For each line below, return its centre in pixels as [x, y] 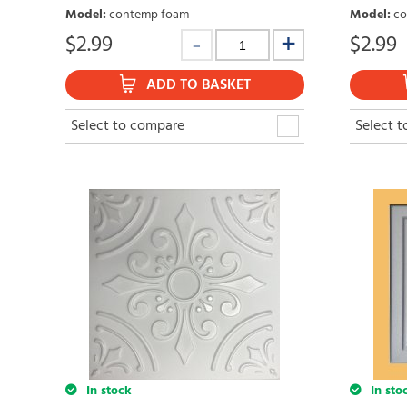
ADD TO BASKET [198, 86]
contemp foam [149, 15]
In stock [107, 392]
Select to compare [128, 127]
